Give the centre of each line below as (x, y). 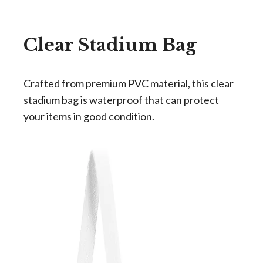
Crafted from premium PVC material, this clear (129, 83)
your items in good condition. (89, 116)
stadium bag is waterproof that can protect (121, 100)
